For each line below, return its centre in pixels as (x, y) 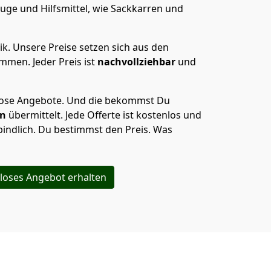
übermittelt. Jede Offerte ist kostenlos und (105, 115)
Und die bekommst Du (118, 100)
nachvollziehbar (138, 62)
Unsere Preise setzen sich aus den (91, 47)
